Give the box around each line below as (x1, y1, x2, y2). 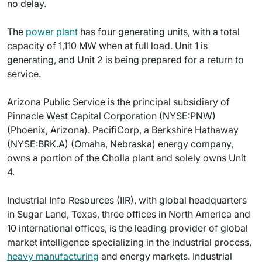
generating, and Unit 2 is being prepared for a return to (7, 54, 244, 65)
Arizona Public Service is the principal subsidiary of (7, 96, 230, 108)
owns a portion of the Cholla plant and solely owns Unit (7, 152, 246, 164)
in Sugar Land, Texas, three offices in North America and (7, 208, 250, 220)
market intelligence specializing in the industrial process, (7, 236, 251, 248)
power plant (26, 26, 78, 37)
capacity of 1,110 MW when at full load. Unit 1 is (7, 40, 208, 51)
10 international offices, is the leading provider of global (7, 222, 248, 234)
